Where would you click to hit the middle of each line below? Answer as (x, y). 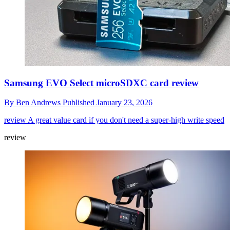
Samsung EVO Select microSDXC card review (101, 83)
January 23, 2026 (124, 103)
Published (80, 103)
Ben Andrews (39, 103)
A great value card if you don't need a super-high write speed (125, 120)
